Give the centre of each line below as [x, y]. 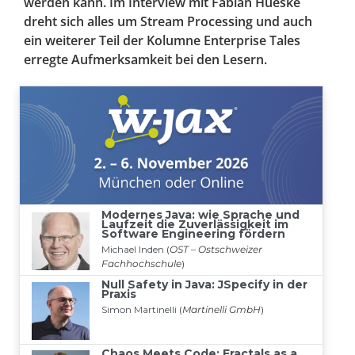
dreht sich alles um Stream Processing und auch [168, 22]
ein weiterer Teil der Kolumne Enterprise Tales [162, 41]
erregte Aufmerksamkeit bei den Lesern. [145, 60]
